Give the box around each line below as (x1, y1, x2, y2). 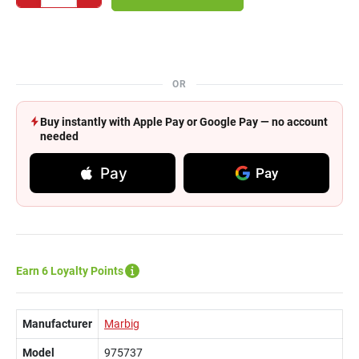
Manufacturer (22, 317, 92, 330)
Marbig (104, 317, 139, 330)
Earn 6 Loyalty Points (16, 264, 123, 277)
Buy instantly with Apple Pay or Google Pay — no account (40, 115, 328, 128)
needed (40, 130, 79, 143)
